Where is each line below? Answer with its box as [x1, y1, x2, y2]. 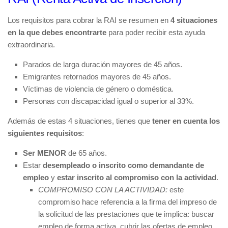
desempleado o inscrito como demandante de [43, 160, 204, 169]
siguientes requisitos [8, 128, 82, 137]
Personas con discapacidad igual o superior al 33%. [23, 96, 194, 105]
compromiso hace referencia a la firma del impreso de [38, 197, 217, 206]
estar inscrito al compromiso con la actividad [57, 173, 216, 182]
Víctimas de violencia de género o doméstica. [23, 84, 174, 93]
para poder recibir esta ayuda [106, 27, 205, 37]
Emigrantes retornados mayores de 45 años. [23, 72, 171, 81]
